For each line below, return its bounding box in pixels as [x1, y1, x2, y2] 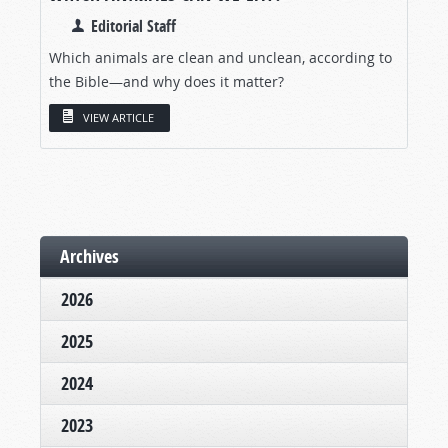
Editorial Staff [91, 14, 176, 37]
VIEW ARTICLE [83, 110, 154, 126]
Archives [60, 244, 119, 270]
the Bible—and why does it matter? [49, 71, 284, 91]
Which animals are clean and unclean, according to [49, 47, 392, 67]
